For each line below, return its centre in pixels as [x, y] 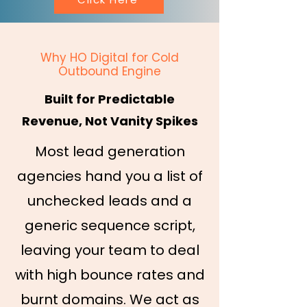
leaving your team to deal [110, 250]
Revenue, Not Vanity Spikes [110, 121]
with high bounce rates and [110, 275]
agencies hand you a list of [110, 176]
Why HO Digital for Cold [110, 58]
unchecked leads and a [110, 201]
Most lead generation [110, 151]
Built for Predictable [110, 99]
